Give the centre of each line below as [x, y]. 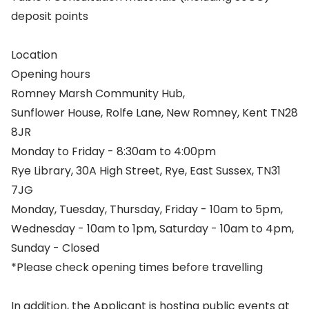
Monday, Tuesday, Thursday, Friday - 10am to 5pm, [147, 209]
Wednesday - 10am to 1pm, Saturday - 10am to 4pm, [152, 229]
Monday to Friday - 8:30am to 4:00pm [113, 151]
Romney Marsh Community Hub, [98, 93]
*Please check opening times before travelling [137, 267]
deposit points [50, 16]
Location [34, 55]
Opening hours [51, 74]
